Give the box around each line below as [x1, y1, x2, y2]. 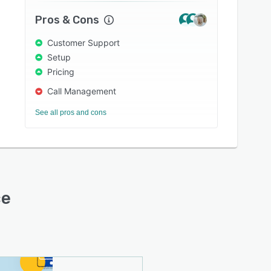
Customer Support [47, 38, 120, 48]
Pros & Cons [35, 13, 100, 27]
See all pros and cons [35, 108, 107, 117]
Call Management [47, 86, 117, 96]
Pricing [47, 67, 75, 77]
